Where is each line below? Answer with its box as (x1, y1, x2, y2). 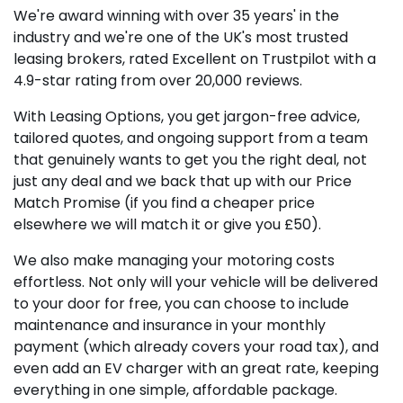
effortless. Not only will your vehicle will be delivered (13, 271, 378, 292)
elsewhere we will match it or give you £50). (13, 213, 321, 235)
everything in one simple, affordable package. (13, 379, 337, 400)
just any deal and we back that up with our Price (13, 170, 352, 192)
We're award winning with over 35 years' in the (13, 4, 339, 26)
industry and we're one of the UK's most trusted (13, 26, 348, 48)
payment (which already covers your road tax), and (13, 336, 379, 357)
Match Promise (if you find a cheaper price (13, 192, 315, 213)
